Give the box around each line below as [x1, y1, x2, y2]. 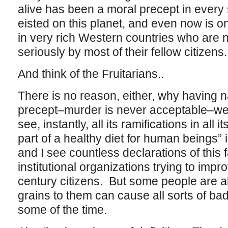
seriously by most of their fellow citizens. [17, 45, 227, 59]
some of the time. [17, 203, 107, 216]
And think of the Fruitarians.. [17, 67, 164, 80]
